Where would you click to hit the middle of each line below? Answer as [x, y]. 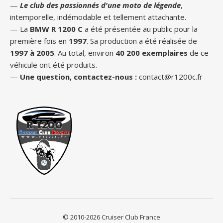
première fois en [39, 41]
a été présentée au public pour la [140, 29]
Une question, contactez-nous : [79, 77]
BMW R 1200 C [56, 29]
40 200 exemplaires [152, 53]
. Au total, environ [85, 53]
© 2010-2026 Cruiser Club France [111, 217]
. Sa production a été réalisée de [142, 41]
